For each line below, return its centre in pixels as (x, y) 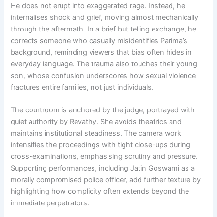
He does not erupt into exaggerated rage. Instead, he (98, 6)
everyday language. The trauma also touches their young (104, 64)
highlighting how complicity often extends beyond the (100, 191)
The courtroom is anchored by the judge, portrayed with (103, 110)
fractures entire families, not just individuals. (82, 87)
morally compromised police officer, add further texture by (106, 179)
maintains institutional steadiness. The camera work (96, 133)
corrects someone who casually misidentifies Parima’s (99, 40)
